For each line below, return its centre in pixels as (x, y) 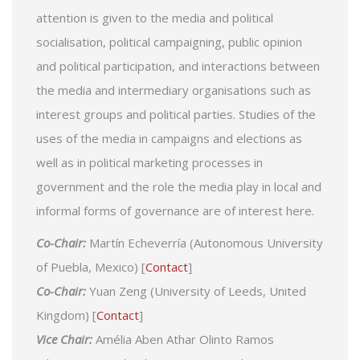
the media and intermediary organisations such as (174, 90)
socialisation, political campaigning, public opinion (169, 42)
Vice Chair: (66, 340)
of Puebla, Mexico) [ (91, 267)
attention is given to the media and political (155, 18)
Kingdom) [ (66, 315)
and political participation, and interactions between (178, 66)
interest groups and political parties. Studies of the (176, 115)
